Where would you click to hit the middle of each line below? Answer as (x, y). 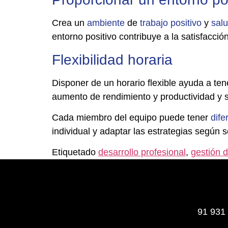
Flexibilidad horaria (112, 60)
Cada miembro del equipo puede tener (131, 117)
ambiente (106, 23)
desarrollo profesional (142, 152)
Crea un (69, 23)
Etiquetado (75, 152)
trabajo (154, 23)
